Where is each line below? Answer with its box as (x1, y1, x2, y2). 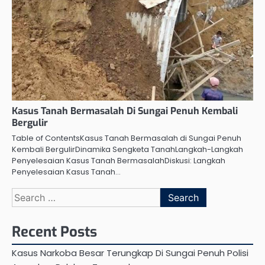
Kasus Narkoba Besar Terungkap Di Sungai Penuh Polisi (12, 247, 248, 260)
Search (11, 188, 44, 202)
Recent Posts (12, 222, 97, 242)
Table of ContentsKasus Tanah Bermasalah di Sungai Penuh (12, 132, 241, 144)
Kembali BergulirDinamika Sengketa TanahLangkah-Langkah (12, 144, 243, 156)
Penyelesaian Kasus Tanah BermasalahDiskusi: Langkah (12, 155, 225, 167)
